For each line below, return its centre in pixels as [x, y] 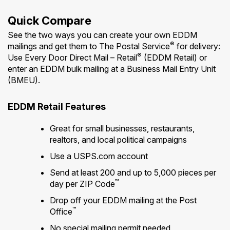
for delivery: [197, 46]
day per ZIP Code [82, 184]
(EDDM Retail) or [174, 57]
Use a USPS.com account [99, 156]
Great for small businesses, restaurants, [122, 128]
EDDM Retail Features [57, 106]
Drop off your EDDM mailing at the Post [123, 200]
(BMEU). [24, 80]
